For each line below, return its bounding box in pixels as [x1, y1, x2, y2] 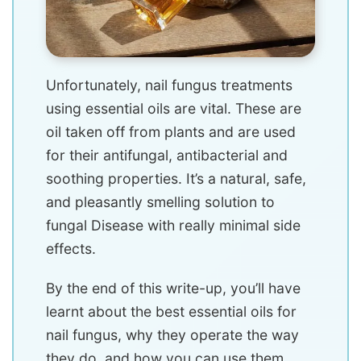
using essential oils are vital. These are [46, 99, 301, 117]
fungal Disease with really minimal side [46, 216, 301, 234]
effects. [46, 239, 96, 257]
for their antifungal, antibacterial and [46, 146, 288, 164]
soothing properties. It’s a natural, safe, [46, 169, 306, 187]
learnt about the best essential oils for [46, 302, 297, 320]
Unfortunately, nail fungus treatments [46, 76, 293, 93]
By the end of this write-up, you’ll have [46, 279, 301, 297]
